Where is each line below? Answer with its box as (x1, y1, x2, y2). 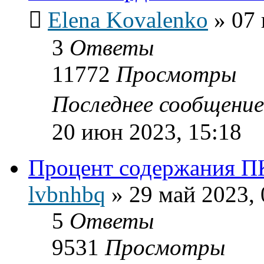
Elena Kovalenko (48, 6, 208, 32)
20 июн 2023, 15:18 (52, 118, 242, 144)
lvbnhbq (28, 181, 105, 207)
